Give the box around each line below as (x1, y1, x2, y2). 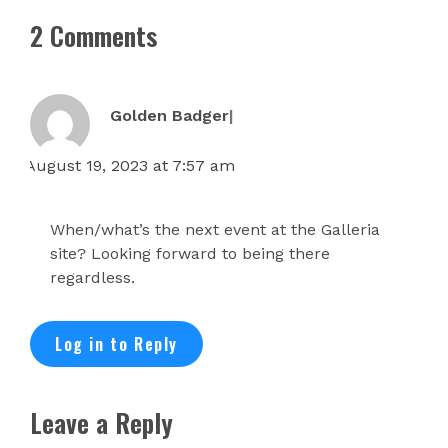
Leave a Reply (30, 403, 173, 443)
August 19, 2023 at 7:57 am (25, 156, 235, 176)
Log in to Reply (55, 332, 178, 357)
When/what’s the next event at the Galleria (50, 220, 380, 240)
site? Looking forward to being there (50, 244, 330, 264)
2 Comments (30, 16, 157, 56)
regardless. (50, 268, 135, 288)
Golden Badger (110, 106, 229, 126)
